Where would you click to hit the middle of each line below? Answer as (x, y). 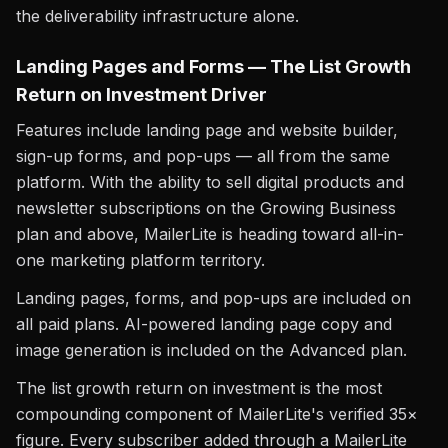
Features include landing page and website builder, (207, 130)
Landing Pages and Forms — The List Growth (213, 66)
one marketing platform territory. (140, 260)
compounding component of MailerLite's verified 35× (217, 414)
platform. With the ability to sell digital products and (210, 182)
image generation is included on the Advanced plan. (211, 350)
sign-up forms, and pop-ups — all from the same (203, 156)
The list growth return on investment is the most (199, 388)
